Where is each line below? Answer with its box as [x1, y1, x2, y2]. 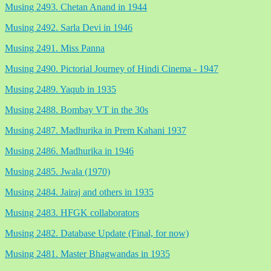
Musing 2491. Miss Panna [5, 42, 105, 53]
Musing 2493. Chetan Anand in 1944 [5, 1, 147, 12]
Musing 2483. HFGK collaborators [5, 207, 139, 218]
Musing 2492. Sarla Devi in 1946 [5, 22, 132, 33]
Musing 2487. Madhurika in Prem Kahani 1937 [5, 125, 186, 135]
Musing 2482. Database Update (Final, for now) [5, 227, 189, 238]
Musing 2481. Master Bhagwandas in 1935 [5, 248, 170, 259]
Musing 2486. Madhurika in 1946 [5, 145, 134, 156]
